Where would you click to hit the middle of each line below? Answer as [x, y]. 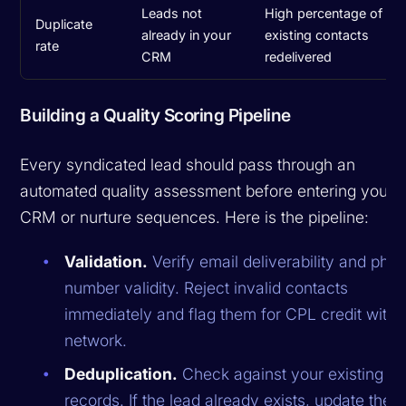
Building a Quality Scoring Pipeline [155, 115]
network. [96, 340]
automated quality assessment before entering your [207, 190]
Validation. [106, 261]
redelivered [299, 56]
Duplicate [64, 24]
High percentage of [324, 13]
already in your [187, 34]
